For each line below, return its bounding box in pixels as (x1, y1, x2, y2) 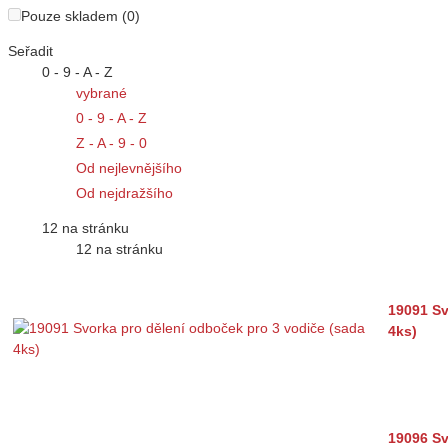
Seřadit (8, 43, 53, 60)
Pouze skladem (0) (21, 8, 140, 25)
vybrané (76, 85, 127, 102)
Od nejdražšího (76, 185, 173, 202)
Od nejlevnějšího (76, 160, 182, 177)
